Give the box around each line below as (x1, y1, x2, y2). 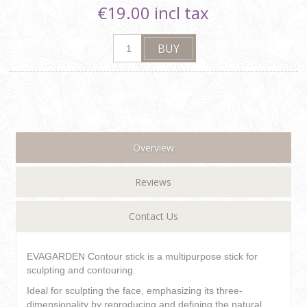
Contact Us (128, 210, 178, 223)
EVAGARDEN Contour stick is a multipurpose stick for (27, 251, 258, 262)
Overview (132, 141, 174, 155)
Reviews (135, 175, 172, 189)
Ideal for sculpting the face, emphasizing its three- (27, 285, 243, 297)
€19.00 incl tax (97, 1, 210, 25)
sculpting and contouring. (27, 265, 136, 276)
